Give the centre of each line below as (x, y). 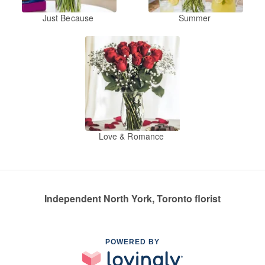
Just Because (68, 18)
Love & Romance (131, 136)
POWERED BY (132, 242)
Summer (195, 18)
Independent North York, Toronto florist (132, 199)
